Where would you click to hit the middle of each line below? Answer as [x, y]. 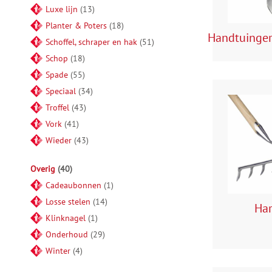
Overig [43, 169]
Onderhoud [67, 234]
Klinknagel [66, 218]
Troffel [57, 107]
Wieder [59, 140]
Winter [58, 251]
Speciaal [61, 91]
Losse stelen [68, 202]
